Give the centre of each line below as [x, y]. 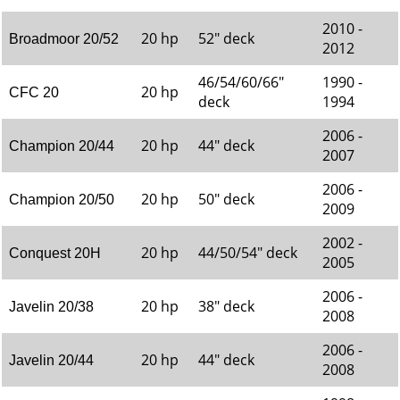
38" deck [226, 306]
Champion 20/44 [62, 146]
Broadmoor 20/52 [64, 39]
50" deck [226, 199]
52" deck [226, 38]
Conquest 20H [55, 253]
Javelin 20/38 [51, 307]
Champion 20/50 [62, 200]
